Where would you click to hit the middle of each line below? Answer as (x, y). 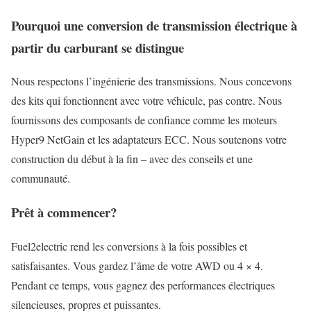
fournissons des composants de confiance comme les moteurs (144, 120)
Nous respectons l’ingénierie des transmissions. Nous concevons (151, 81)
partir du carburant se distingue (98, 47)
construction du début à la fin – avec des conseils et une (132, 159)
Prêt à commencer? (64, 212)
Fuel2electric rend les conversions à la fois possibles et (129, 246)
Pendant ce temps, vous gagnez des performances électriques (143, 285)
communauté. (41, 178)
